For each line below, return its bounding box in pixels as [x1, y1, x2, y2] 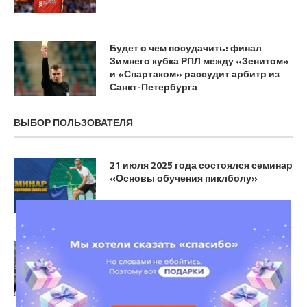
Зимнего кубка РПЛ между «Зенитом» [110, 53, 289, 68]
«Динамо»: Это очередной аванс [110, 254, 267, 268]
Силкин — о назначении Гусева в [110, 241, 267, 255]
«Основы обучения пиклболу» [110, 171, 258, 185]
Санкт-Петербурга [110, 79, 197, 94]
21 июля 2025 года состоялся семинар [110, 158, 293, 172]
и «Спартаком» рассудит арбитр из [110, 66, 280, 81]
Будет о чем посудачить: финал [110, 40, 262, 55]
